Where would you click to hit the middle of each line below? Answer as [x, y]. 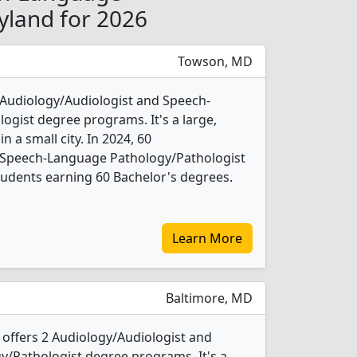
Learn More [207, 238]
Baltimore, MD [208, 298]
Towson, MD [214, 61]
